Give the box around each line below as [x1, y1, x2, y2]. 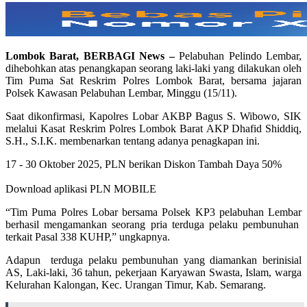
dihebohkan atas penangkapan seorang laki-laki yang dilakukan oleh [5, 62, 302, 75]
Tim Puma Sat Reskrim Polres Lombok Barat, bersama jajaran [5, 75, 302, 87]
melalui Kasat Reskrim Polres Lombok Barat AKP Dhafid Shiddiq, [5, 123, 302, 135]
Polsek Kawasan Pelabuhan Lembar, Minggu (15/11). [5, 87, 237, 99]
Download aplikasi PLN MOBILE [5, 183, 156, 195]
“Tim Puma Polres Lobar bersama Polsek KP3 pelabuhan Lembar [5, 206, 302, 219]
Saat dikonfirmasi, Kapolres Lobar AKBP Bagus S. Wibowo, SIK [5, 110, 302, 123]
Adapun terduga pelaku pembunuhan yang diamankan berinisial [5, 254, 302, 267]
